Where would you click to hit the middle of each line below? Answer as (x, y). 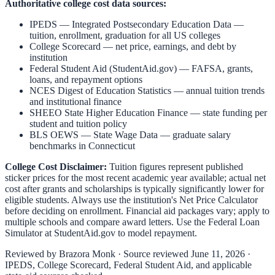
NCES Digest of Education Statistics (100, 91)
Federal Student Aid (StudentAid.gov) (103, 69)
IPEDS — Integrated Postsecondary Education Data (130, 25)
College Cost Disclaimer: (56, 167)
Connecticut (112, 146)
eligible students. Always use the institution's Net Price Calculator (131, 200)
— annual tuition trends (218, 91)
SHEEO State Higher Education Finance (109, 113)
